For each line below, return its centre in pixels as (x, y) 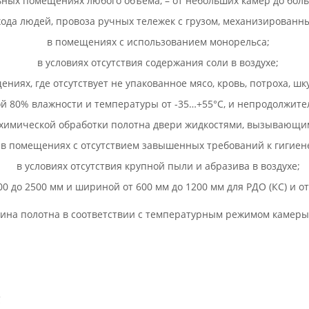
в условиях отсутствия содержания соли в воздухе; (158, 62)
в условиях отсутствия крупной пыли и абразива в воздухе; (158, 166)
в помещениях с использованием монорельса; (158, 42)
